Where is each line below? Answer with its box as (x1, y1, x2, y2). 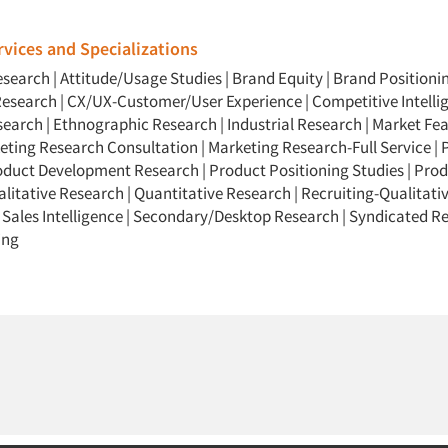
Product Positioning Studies (209, 159, 404, 182)
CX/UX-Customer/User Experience (67, 90, 302, 113)
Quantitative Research (134, 182, 291, 205)
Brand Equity (232, 67, 323, 90)
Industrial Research (227, 113, 362, 136)
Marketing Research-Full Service (208, 136, 431, 159)
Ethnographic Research (53, 113, 217, 136)
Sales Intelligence (2, 205, 123, 228)
